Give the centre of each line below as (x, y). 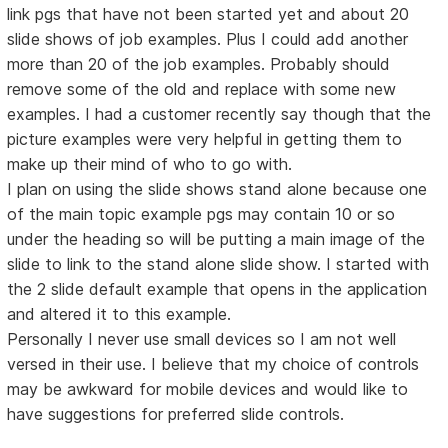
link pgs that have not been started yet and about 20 (208, 13)
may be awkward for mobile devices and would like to (208, 388)
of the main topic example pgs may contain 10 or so (201, 213)
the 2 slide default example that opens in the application (217, 288)
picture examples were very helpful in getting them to (205, 138)
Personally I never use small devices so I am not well (202, 338)
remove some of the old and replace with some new (202, 88)
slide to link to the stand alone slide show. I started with (218, 263)
